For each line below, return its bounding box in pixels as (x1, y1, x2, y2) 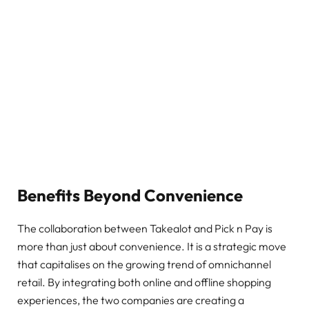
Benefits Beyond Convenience (17, 184, 243, 206)
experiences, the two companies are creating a (17, 293, 244, 308)
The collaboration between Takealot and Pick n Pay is (17, 221, 272, 236)
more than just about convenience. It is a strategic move (17, 239, 286, 254)
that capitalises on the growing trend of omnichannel (17, 257, 271, 272)
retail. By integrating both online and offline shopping (17, 275, 271, 290)
